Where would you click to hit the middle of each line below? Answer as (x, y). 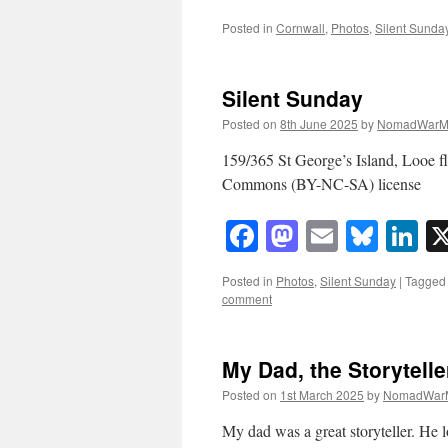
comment (247, 299)
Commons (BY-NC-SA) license (321, 183)
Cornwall (300, 27)
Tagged (425, 281)
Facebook (319, 236)
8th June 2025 (319, 123)
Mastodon (361, 236)
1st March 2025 (322, 395)
